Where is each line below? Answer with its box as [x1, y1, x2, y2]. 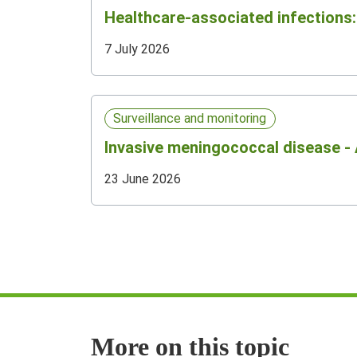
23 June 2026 [104, 171, 181, 186]
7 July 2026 [104, 41, 170, 57]
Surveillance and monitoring [113, 111, 267, 126]
